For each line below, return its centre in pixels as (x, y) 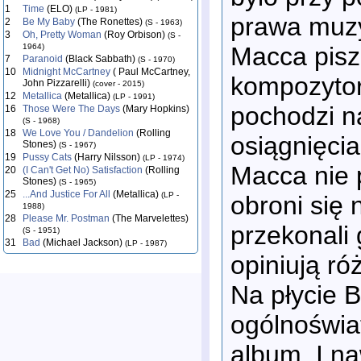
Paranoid (43, 59)
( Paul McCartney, (150, 72)
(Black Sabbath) (100, 59)
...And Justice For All (66, 194)
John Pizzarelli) (58, 83)
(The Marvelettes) (149, 218)
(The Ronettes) (110, 22)
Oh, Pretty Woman (62, 35)
